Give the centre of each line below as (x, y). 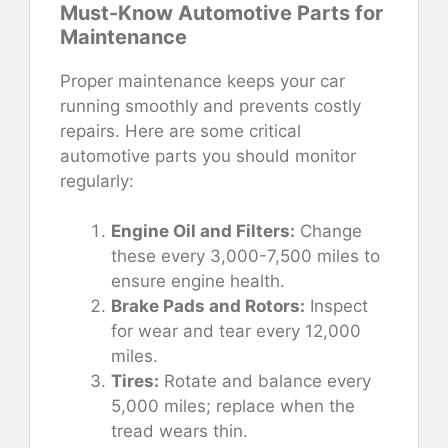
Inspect (336, 306)
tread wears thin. (179, 431)
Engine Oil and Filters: (203, 231)
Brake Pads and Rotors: (208, 306)
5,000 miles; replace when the (233, 406)
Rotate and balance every (265, 381)
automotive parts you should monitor (208, 155)
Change (328, 231)
